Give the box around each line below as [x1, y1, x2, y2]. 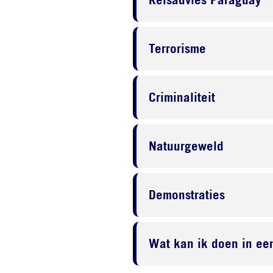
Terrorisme [148, 41, 206, 56]
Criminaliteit [148, 90, 215, 105]
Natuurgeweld [148, 138, 224, 154]
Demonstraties [148, 187, 225, 202]
